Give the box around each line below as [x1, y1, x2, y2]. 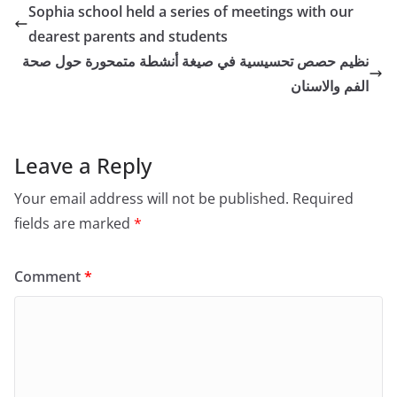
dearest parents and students [28, 26, 228, 46]
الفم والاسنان [291, 75, 369, 96]
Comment [14, 266, 84, 286]
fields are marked [14, 213, 134, 233]
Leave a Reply [14, 150, 152, 180]
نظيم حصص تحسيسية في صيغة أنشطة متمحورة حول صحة [22, 51, 369, 71]
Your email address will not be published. [14, 188, 289, 208]
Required [292, 188, 354, 208]
